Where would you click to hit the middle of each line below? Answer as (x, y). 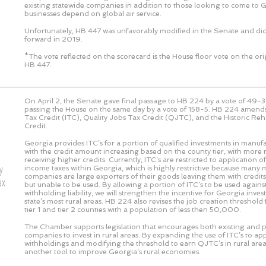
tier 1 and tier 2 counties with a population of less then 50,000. (133, 209)
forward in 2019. (53, 39)
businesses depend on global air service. (93, 13)
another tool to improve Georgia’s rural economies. (113, 251)
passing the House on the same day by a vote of (106, 109)
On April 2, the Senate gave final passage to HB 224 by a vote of (136, 101)
